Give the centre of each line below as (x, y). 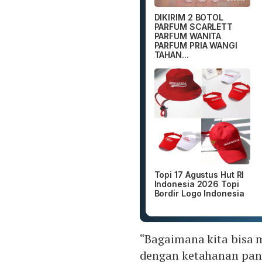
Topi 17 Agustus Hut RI (199, 175)
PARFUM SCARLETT (194, 26)
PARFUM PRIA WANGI (196, 45)
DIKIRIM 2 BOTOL (189, 17)
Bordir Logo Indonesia (199, 194)
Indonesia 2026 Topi (196, 184)
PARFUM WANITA (188, 36)
